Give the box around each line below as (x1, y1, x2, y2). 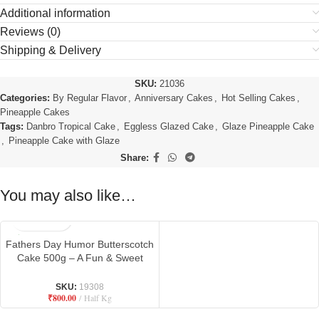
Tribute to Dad (48, 266, 112, 278)
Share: (120, 152, 149, 163)
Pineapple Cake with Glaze (9, 135, 120, 147)
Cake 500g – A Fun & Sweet (16, 252, 143, 264)
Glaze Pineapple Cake (222, 121, 314, 132)
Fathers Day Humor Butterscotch (6, 239, 154, 251)
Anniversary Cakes (135, 93, 213, 104)
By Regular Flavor (53, 93, 127, 104)
